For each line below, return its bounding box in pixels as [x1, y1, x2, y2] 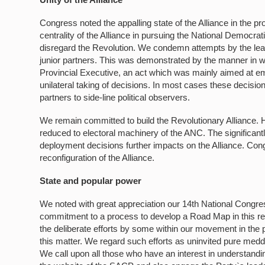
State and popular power [40, 176, 142, 186]
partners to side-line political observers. [40, 92, 190, 102]
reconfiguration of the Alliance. [40, 153, 155, 163]
